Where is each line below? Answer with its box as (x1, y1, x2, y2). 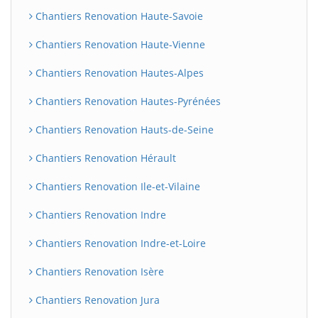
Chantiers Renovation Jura (33, 293, 160, 307)
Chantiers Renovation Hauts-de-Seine (33, 123, 214, 136)
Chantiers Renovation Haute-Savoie (33, 9, 203, 23)
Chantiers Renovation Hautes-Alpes (33, 66, 204, 79)
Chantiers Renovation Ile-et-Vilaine (33, 180, 200, 193)
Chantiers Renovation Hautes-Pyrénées (33, 94, 221, 108)
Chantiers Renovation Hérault (33, 151, 176, 165)
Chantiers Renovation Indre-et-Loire (33, 236, 206, 250)
